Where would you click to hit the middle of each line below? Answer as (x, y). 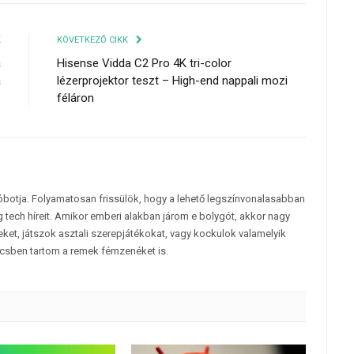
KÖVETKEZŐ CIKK (94, 40)
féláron (75, 98)
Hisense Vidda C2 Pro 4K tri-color (144, 64)
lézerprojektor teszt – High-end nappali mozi (172, 81)
